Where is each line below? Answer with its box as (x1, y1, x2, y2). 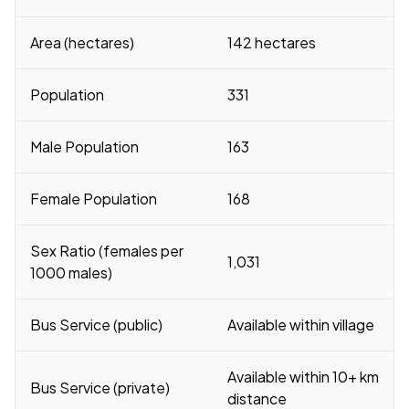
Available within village (227, 315, 374, 334)
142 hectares (227, 33, 316, 52)
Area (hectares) (30, 33, 134, 52)
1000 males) (30, 263, 112, 282)
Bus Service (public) (30, 315, 163, 334)
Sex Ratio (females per (30, 241, 184, 260)
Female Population (30, 189, 157, 208)
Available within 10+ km (227, 367, 379, 386)
